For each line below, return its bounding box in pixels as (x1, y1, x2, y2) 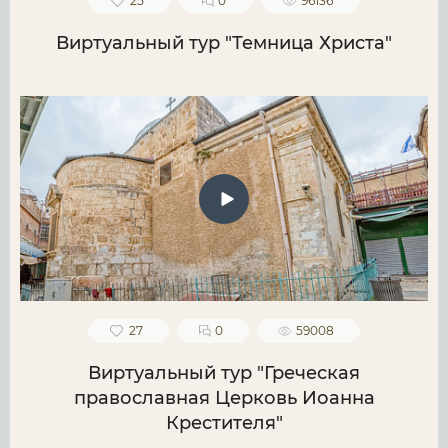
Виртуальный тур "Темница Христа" (56, 32, 392, 55)
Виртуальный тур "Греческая (88, 362, 360, 385)
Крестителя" (165, 412, 283, 435)
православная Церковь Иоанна (73, 387, 375, 410)
